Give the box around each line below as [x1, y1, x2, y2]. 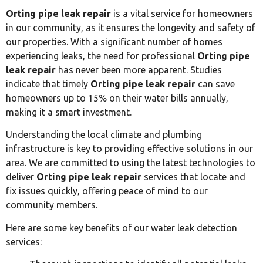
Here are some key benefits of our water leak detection [6, 222, 237, 233]
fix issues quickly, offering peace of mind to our [6, 186, 208, 197]
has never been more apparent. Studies [56, 64, 222, 75]
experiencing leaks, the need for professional [6, 50, 197, 61]
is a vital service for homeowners [111, 8, 253, 19]
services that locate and [141, 171, 245, 183]
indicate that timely [6, 78, 90, 89]
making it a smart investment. [6, 106, 131, 117]
